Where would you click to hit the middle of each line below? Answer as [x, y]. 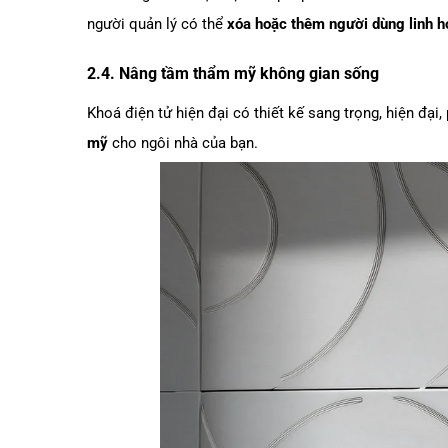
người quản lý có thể [157, 23]
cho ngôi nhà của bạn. [183, 143]
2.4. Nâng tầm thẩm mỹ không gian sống [233, 74]
